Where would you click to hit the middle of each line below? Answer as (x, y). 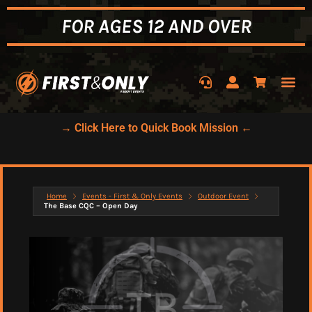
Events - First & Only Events (132, 196)
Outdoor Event (223, 196)
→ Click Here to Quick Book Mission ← (156, 128)
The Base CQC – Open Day (91, 206)
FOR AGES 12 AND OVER (156, 26)
